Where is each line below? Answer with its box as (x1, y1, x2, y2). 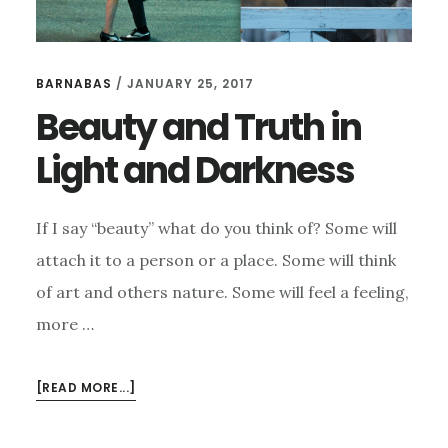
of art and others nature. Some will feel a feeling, (35, 281, 409, 302)
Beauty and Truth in (35, 101, 361, 153)
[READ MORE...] (35, 378, 136, 396)
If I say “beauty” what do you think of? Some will (35, 217, 397, 238)
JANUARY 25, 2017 (126, 74, 254, 92)
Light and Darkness (35, 144, 354, 196)
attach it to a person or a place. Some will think (35, 249, 396, 270)
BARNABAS (35, 74, 112, 92)
